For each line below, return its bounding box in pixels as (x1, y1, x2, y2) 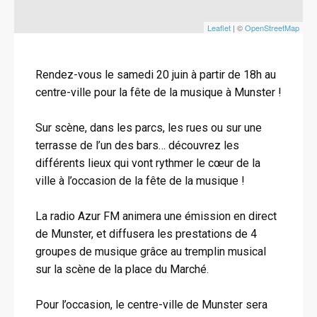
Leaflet (207, 22, 231, 33)
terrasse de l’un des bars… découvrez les (35, 139, 239, 152)
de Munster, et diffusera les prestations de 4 (35, 227, 257, 241)
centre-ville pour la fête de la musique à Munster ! (35, 86, 282, 99)
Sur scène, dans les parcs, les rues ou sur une (35, 121, 262, 134)
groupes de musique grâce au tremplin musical (35, 245, 266, 258)
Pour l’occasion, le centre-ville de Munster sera (35, 298, 267, 311)
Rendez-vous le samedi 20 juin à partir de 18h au (35, 68, 276, 81)
